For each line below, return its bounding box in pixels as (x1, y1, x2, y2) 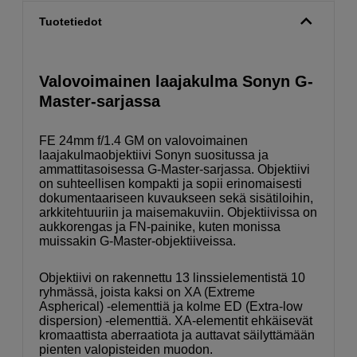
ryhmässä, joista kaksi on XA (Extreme (39, 284, 255, 299)
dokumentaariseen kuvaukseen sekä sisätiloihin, (39, 190, 313, 205)
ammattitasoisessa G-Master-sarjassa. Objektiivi (39, 162, 310, 176)
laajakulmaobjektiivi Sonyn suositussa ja (39, 147, 269, 162)
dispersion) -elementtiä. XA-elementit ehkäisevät (39, 313, 312, 328)
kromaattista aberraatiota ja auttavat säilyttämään (39, 328, 315, 342)
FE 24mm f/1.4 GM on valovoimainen (39, 133, 248, 147)
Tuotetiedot (39, 14, 102, 28)
